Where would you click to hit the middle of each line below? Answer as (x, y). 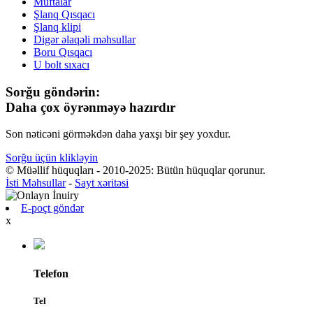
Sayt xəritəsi (102, 183)
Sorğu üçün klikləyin (52, 158)
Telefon (51, 273)
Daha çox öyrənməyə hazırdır (90, 107)
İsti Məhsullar (36, 183)
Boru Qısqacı (63, 52)
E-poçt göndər (52, 208)
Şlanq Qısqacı (64, 14)
